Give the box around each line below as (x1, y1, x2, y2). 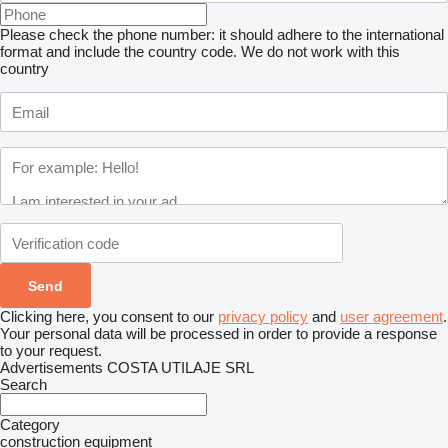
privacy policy (218, 308, 308, 325)
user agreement (340, 308, 443, 325)
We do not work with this (241, 43, 400, 60)
